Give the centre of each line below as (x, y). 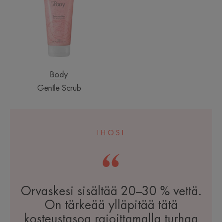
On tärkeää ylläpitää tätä (111, 205)
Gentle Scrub (59, 88)
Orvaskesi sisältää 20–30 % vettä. (111, 191)
